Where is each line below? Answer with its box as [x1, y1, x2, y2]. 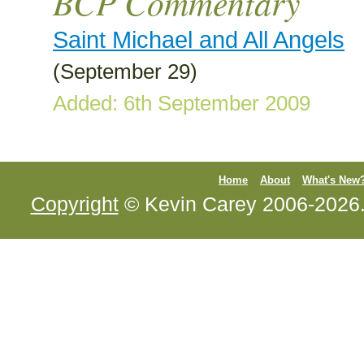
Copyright [30, 192, 119, 215]
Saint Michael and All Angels [53, 26, 344, 53]
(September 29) [53, 59, 197, 83]
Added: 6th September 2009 [53, 91, 310, 115]
